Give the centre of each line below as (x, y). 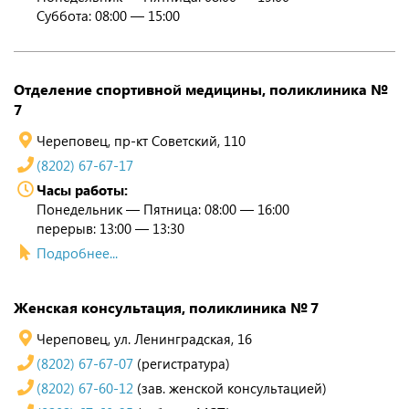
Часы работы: (82, 190)
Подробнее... (77, 253)
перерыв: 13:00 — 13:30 (110, 228)
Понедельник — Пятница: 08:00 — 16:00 (163, 209)
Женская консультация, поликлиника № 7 (166, 307)
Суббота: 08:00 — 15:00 (108, 16)
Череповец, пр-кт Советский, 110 (141, 141)
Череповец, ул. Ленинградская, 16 (144, 339)
